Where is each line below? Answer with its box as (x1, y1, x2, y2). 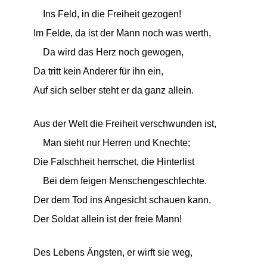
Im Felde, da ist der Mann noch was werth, (33, 28, 211, 38)
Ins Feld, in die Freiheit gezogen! (33, 9, 181, 19)
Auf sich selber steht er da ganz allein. (33, 85, 194, 95)
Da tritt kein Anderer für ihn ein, (33, 66, 163, 76)
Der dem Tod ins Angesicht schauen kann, (33, 195, 211, 205)
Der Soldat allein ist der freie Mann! (33, 214, 182, 224)
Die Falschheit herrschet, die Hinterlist (33, 157, 194, 167)
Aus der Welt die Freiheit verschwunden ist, (33, 119, 216, 129)
